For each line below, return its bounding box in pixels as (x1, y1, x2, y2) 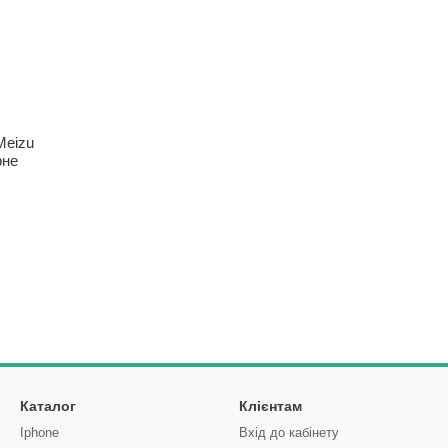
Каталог (20, 398, 76, 414)
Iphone (20, 425, 59, 440)
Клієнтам (239, 398, 302, 414)
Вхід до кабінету (239, 425, 339, 440)
